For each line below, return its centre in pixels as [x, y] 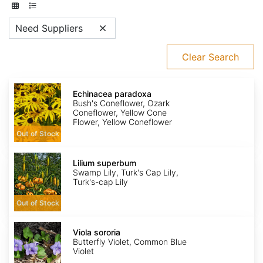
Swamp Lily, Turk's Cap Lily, [126, 173]
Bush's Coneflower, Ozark [121, 103]
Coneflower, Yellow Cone [120, 113]
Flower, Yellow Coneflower [122, 122]
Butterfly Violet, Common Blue [130, 242]
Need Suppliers [49, 28]
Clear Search [210, 57]
